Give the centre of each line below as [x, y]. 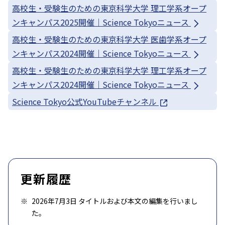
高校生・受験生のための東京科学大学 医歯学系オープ [109, 39]
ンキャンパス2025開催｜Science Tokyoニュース [101, 22]
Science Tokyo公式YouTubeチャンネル [85, 102]
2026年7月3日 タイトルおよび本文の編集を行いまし [115, 201]
